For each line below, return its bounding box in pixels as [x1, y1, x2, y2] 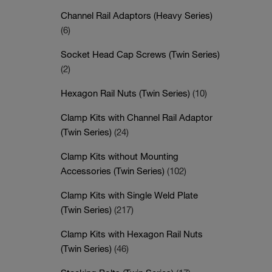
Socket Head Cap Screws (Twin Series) [61, 49, 220, 59]
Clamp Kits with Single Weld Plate [61, 189, 198, 200]
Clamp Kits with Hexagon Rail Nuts [61, 228, 203, 239]
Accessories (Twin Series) [61, 165, 167, 176]
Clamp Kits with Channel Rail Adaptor [61, 112, 212, 123]
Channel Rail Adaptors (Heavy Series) [61, 10, 212, 21]
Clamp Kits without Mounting [61, 151, 178, 161]
